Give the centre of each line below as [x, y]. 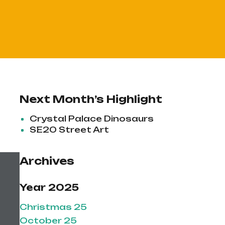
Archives [47, 161]
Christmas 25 [53, 207]
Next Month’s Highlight [91, 99]
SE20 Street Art [69, 130]
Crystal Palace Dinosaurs [91, 119]
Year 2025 [49, 187]
